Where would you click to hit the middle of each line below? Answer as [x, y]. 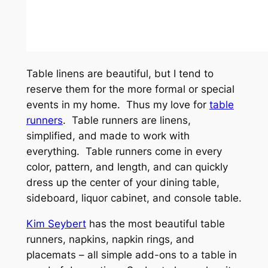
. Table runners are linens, [127, 120]
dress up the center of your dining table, [123, 182]
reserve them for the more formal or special [130, 89]
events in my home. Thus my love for [118, 104]
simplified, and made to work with [108, 135]
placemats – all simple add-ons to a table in [131, 255]
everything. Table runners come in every [124, 151]
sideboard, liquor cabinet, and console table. [134, 198]
